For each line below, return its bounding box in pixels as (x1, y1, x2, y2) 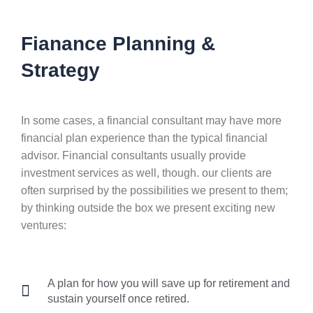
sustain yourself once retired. (47, 293, 189, 305)
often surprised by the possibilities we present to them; (21, 184, 288, 196)
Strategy (21, 59, 100, 81)
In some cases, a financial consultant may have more (21, 115, 282, 126)
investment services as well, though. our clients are (21, 167, 272, 179)
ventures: (21, 219, 66, 231)
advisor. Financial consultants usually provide (21, 150, 246, 161)
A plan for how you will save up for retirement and (47, 277, 290, 289)
